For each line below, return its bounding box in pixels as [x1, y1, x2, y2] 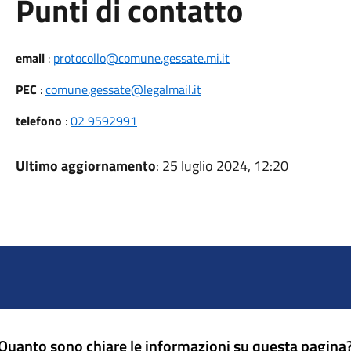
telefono [15, 111, 62, 130]
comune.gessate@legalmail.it [45, 80, 201, 99]
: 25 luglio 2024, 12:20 [155, 155, 288, 176]
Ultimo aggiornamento [15, 155, 156, 176]
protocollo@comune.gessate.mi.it [52, 49, 230, 67]
